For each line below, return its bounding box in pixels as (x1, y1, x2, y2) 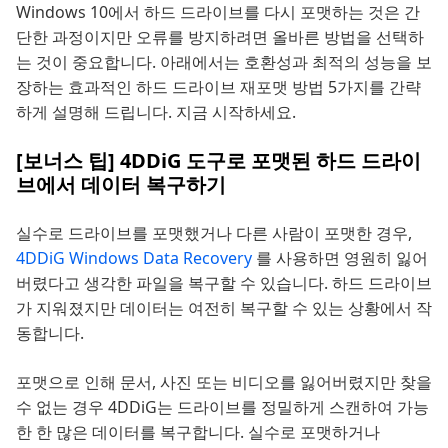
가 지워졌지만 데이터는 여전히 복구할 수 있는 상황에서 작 (16, 297, 432, 320)
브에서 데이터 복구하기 (16, 171, 226, 199)
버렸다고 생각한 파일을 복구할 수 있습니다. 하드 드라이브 (16, 272, 432, 295)
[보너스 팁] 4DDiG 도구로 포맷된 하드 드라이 (16, 147, 421, 175)
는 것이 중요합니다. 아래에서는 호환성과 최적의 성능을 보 (16, 51, 432, 74)
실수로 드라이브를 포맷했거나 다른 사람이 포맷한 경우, (16, 222, 412, 245)
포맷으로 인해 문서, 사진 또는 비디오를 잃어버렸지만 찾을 (16, 371, 432, 394)
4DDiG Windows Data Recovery (16, 247, 256, 270)
